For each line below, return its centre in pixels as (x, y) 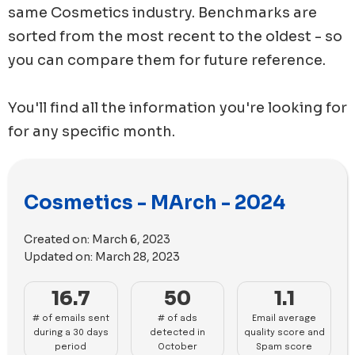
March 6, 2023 (131, 239)
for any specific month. (92, 131)
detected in (177, 332)
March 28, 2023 (137, 256)
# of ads (177, 318)
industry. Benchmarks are (223, 12)
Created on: (58, 239)
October (177, 347)
